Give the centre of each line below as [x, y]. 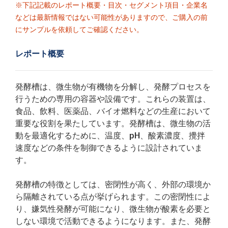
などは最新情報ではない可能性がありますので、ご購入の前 [111, 17]
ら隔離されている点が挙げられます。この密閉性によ [113, 197]
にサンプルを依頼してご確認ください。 [79, 30]
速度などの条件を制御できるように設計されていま [109, 148]
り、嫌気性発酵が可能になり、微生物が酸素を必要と [113, 209]
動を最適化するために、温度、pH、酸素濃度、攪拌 [110, 136]
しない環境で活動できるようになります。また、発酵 [113, 221]
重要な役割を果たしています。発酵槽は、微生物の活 [113, 123]
